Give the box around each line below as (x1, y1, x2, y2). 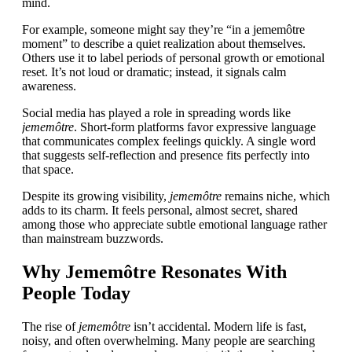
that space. (22, 163, 74, 177)
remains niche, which (222, 189, 330, 203)
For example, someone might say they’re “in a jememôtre (22, 23, 305, 37)
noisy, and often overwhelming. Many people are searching (22, 334, 315, 348)
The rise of (22, 320, 79, 334)
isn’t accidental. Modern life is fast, (130, 320, 306, 334)
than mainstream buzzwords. (22, 232, 163, 246)
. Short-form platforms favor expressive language (74, 120, 316, 134)
